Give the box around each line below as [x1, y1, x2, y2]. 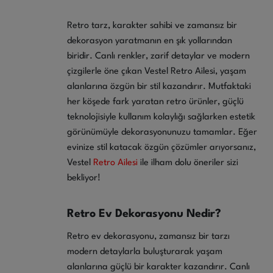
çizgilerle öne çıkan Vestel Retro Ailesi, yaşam [67, 66, 246, 76]
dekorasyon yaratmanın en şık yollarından [67, 36, 232, 46]
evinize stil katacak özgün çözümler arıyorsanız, [67, 143, 256, 152]
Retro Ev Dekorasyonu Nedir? [67, 208, 221, 219]
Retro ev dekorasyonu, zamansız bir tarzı [67, 232, 230, 241]
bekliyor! [67, 173, 101, 183]
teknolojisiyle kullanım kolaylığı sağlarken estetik [67, 112, 255, 122]
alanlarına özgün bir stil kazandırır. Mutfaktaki [67, 82, 251, 91]
